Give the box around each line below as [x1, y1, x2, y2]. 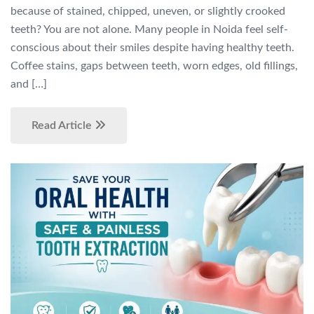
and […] [11, 78, 47, 90]
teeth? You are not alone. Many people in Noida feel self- [11, 23, 288, 35]
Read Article [32, 119, 95, 131]
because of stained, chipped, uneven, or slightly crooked [11, 5, 285, 17]
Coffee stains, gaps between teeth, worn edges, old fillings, [11, 60, 298, 71]
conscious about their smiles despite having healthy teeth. [11, 41, 294, 53]
